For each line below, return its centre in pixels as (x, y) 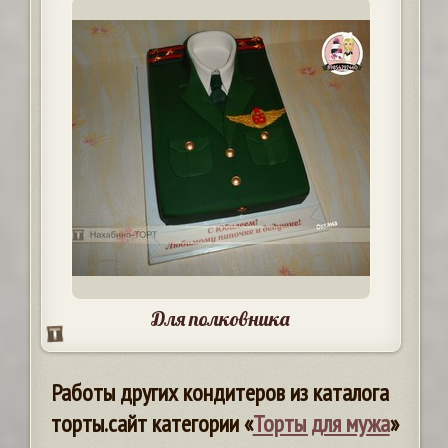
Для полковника (221, 318)
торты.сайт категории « (151, 423)
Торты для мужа (321, 423)
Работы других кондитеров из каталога (219, 392)
